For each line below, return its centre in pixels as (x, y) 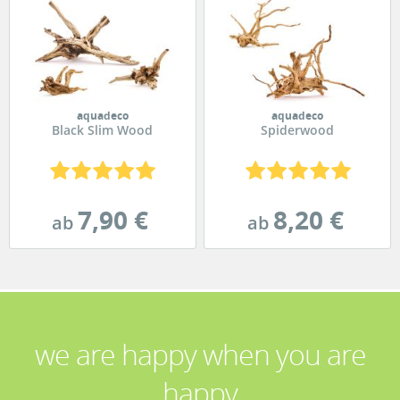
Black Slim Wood (103, 130)
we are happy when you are (200, 354)
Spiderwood (298, 130)
